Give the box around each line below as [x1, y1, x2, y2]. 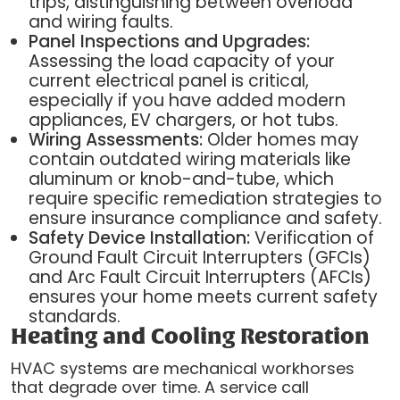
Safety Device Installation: [28, 226, 250, 251]
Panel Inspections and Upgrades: [28, 29, 310, 54]
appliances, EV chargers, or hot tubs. [28, 108, 338, 133]
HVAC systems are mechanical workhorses [10, 357, 354, 380]
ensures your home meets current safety [28, 285, 378, 310]
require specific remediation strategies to [28, 187, 382, 212]
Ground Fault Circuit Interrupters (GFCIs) [28, 246, 371, 271]
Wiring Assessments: [28, 128, 203, 153]
